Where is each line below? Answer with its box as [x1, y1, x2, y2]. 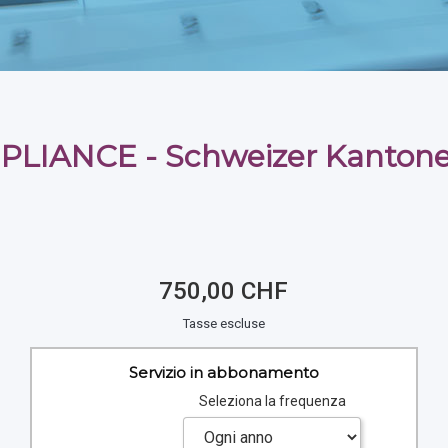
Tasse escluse [182, 316, 265, 331]
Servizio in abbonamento [128, 362, 319, 382]
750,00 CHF [159, 277, 289, 305]
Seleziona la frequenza [198, 393, 346, 410]
